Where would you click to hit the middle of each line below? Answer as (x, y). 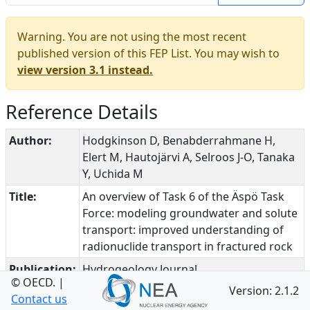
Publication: (43, 269)
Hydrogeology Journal (140, 269)
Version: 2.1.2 (264, 291)
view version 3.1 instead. (85, 70)
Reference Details (82, 112)
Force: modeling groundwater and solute (190, 213)
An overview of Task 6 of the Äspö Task (183, 197)
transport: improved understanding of (183, 230)
